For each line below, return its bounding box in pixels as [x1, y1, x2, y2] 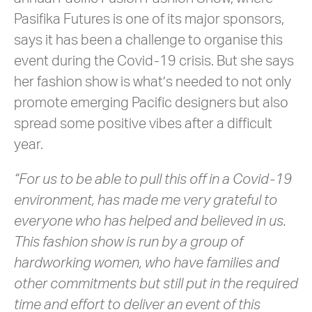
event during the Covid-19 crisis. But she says [14, 54, 294, 68]
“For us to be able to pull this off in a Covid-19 [14, 173, 292, 187]
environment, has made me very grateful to [14, 194, 277, 208]
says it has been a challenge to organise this [14, 33, 283, 47]
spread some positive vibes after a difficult [14, 117, 272, 131]
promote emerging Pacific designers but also [14, 96, 288, 110]
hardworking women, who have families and [14, 256, 279, 270]
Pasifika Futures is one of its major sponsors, [14, 13, 284, 26]
